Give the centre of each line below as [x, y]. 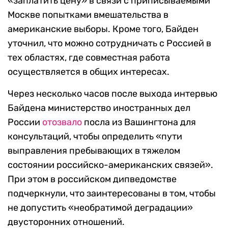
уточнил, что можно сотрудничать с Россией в [109, 44]
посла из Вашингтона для [139, 122]
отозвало [62, 122]
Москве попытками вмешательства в [88, 15]
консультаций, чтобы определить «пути [95, 137]
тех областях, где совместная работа [89, 58]
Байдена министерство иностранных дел [99, 108]
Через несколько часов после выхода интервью [112, 94]
